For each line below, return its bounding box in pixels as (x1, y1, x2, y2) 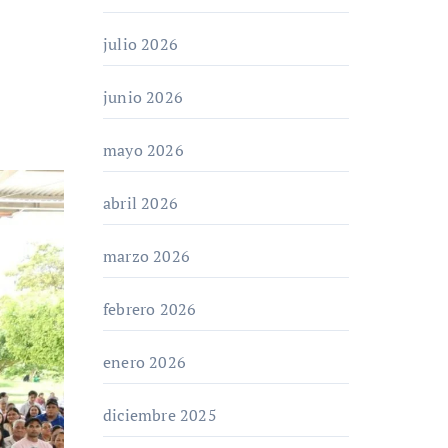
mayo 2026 (103, 139, 184, 161)
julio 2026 (103, 33, 178, 55)
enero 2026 (103, 351, 186, 373)
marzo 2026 (103, 245, 190, 267)
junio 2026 (103, 86, 183, 108)
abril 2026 (103, 192, 178, 214)
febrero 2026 (103, 298, 197, 320)
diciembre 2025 (103, 404, 217, 426)
